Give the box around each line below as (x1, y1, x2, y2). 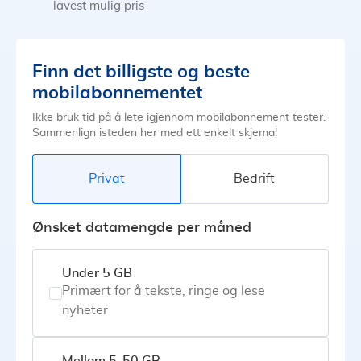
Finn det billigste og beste (32, 61, 250, 82)
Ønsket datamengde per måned (32, 221, 251, 236)
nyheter (62, 304, 108, 317)
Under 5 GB (62, 267, 132, 280)
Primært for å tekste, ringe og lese (62, 284, 265, 298)
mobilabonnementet (32, 82, 202, 103)
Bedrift (234, 172, 276, 185)
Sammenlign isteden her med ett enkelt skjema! (32, 127, 277, 139)
